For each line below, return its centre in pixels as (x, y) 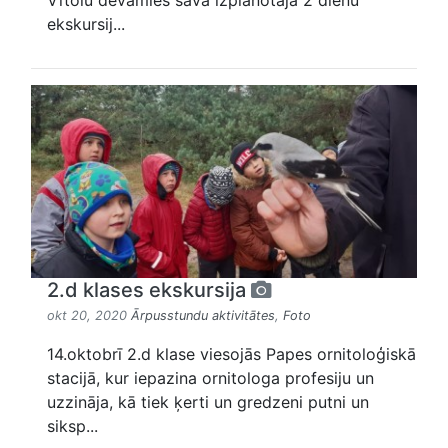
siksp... (72, 426)
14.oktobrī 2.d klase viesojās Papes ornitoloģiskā (231, 354)
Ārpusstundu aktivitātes (203, 316)
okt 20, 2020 (89, 316)
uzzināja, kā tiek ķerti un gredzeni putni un (208, 402)
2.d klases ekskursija (149, 290)
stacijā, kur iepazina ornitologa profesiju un (210, 378)
